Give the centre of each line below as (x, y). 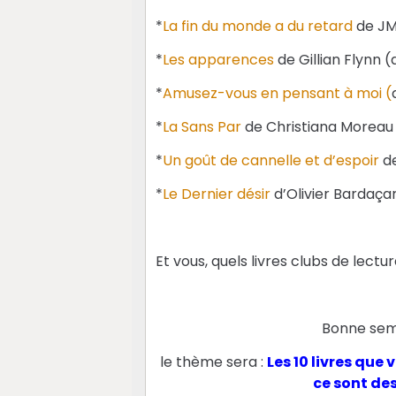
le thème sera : (212, 362)
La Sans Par (202, 127)
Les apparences (220, 60)
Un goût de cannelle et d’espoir (270, 161)
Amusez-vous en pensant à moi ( (277, 94)
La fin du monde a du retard (259, 27)
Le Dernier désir (218, 194)
